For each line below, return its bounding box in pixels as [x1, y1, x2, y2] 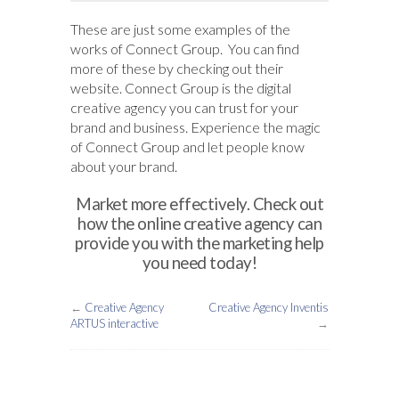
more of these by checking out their [70, 60, 283, 77]
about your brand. [70, 158, 177, 175]
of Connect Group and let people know [70, 138, 305, 156]
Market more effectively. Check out [76, 194, 323, 215]
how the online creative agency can [77, 214, 322, 234]
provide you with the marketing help [75, 233, 324, 254]
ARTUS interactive [70, 316, 159, 331]
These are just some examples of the [70, 20, 290, 38]
